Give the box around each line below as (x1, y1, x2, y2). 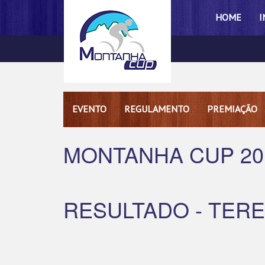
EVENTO (72, 103, 106, 115)
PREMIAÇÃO (207, 103, 257, 115)
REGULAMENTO (124, 103, 189, 115)
